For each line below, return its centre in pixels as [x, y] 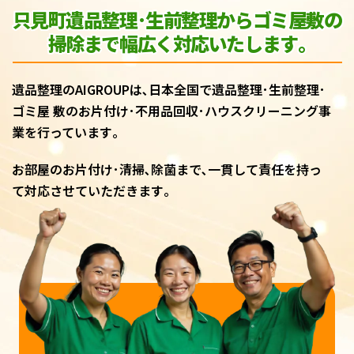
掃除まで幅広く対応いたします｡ [177, 43]
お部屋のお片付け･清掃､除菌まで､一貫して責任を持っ [167, 169]
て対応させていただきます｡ [91, 191]
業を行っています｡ [65, 132]
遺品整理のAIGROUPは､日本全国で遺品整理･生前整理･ [169, 90]
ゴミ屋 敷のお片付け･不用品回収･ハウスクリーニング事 [171, 111]
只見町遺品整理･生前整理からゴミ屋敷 [168, 20]
